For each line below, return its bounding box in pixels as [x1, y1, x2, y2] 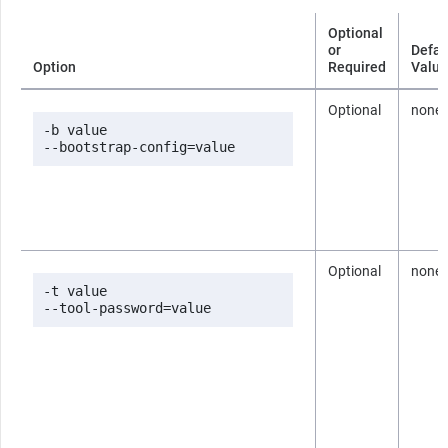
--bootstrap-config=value [43, 138, 235, 155]
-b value [43, 121, 107, 138]
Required [328, 58, 386, 75]
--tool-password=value [43, 299, 211, 316]
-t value [43, 282, 107, 299]
